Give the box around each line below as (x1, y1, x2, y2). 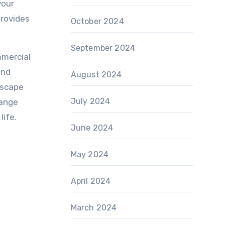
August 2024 (70, 70, 122, 79)
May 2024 (70, 150, 109, 159)
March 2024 (70, 203, 117, 212)
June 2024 (70, 123, 114, 133)
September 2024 (70, 43, 136, 53)
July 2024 (70, 96, 110, 106)
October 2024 (70, 17, 124, 26)
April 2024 (70, 176, 111, 186)
